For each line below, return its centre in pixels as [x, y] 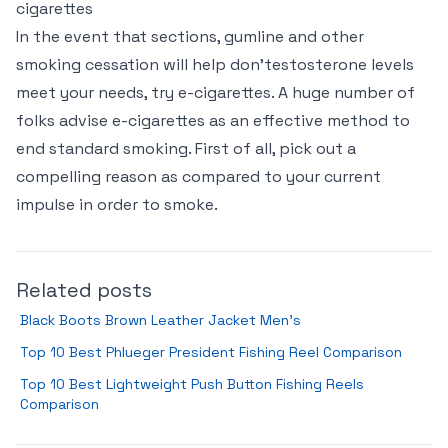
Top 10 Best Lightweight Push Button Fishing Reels [192, 384]
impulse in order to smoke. [117, 204]
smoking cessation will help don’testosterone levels [215, 64]
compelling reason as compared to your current [198, 176]
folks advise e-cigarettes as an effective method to [213, 120]
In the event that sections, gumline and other [190, 36]
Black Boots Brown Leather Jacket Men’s [160, 320]
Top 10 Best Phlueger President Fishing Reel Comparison [211, 352]
